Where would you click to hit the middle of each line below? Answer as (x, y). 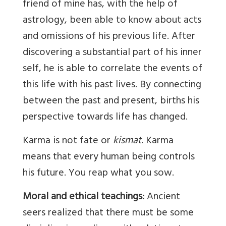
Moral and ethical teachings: (83, 198)
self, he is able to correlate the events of (112, 70)
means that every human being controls (109, 158)
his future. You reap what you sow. (98, 174)
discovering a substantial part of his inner (112, 53)
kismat (127, 142)
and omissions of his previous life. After (109, 37)
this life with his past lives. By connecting (112, 86)
